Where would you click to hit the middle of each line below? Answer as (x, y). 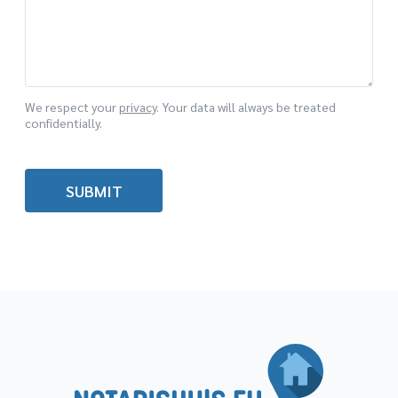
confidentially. (64, 123)
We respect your (72, 107)
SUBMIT (94, 191)
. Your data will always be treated (246, 107)
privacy (138, 107)
